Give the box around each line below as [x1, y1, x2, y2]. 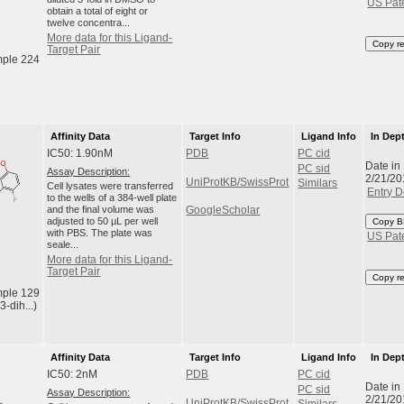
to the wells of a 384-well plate [47, 192, 178, 204]
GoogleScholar [186, 205, 261, 216]
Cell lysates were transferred [47, 180, 174, 192]
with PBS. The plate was [47, 227, 153, 239]
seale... [47, 239, 79, 251]
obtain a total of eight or [47, 5, 149, 17]
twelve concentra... [47, 17, 131, 29]
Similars [298, 178, 338, 189]
